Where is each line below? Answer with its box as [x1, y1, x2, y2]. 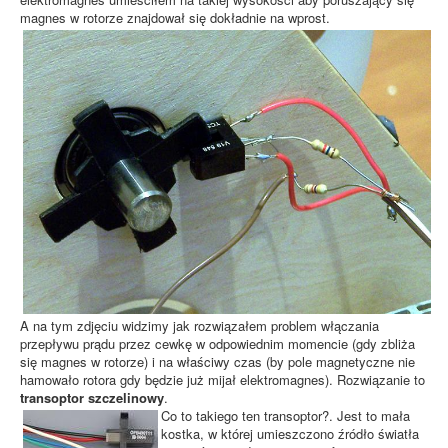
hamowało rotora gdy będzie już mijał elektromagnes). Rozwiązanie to [20, 369, 425, 389]
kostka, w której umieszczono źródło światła [161, 423, 419, 443]
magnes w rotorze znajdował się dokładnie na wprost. [20, 8, 330, 28]
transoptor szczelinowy [20, 387, 164, 407]
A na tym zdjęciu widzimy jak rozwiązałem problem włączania [20, 315, 379, 335]
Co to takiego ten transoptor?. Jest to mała [161, 405, 410, 425]
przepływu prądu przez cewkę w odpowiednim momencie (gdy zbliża [20, 333, 415, 353]
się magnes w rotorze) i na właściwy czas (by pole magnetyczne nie [20, 351, 415, 371]
